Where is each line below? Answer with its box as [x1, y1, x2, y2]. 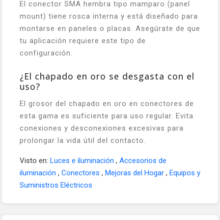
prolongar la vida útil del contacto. [20, 136, 146, 145]
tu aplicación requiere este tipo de [20, 36, 146, 45]
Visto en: [20, 156, 50, 165]
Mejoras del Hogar [105, 168, 166, 177]
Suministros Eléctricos [20, 180, 92, 190]
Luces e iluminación [50, 156, 116, 165]
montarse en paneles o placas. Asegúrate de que [20, 24, 200, 33]
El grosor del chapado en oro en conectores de [20, 99, 194, 108]
